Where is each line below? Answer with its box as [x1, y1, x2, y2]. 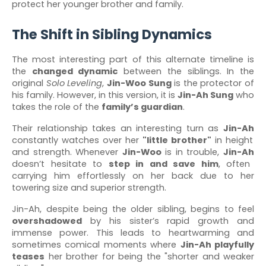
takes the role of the [12, 101, 102, 113]
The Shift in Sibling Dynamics [12, 25, 212, 44]
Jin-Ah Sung [178, 89, 233, 101]
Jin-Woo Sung [106, 77, 172, 89]
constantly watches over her [12, 134, 142, 146]
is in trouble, [161, 146, 224, 158]
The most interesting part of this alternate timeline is [12, 53, 254, 65]
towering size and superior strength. [12, 182, 166, 194]
